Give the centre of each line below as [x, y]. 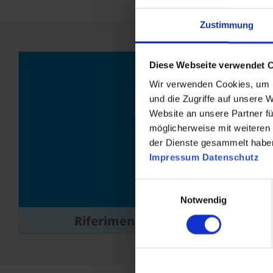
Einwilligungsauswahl [177, 186]
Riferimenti [109, 221]
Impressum [174, 157]
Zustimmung [227, 25]
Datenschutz [230, 157]
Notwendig [204, 200]
